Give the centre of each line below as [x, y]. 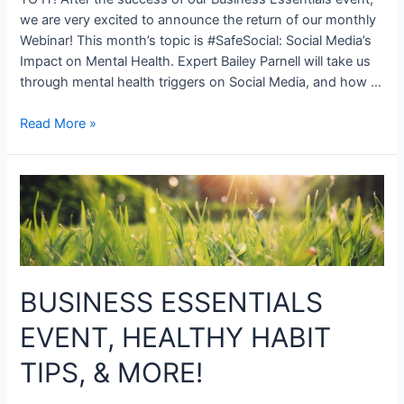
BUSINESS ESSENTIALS [172, 303]
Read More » [59, 124]
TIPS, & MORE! [112, 373]
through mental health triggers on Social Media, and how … [201, 82]
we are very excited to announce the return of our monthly [198, 19]
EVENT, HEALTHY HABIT [176, 338]
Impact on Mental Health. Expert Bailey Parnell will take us [196, 61]
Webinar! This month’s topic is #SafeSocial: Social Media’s [196, 40]
